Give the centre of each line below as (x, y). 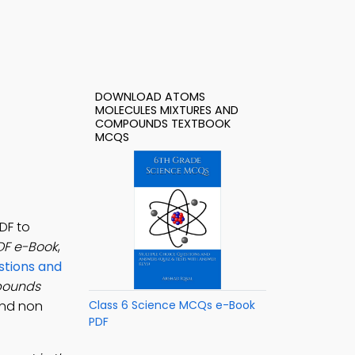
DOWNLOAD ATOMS (150, 97)
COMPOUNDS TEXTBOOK (163, 124)
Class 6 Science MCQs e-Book (172, 305)
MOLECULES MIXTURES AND (167, 110)
